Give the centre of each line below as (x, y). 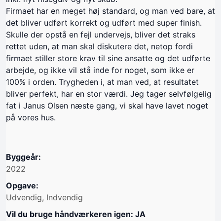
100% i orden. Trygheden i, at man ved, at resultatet (102, 82)
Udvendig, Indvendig (44, 197)
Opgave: (22, 185)
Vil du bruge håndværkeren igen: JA (76, 214)
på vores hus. (31, 117)
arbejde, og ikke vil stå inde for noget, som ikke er (100, 70)
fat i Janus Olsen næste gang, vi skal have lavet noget (107, 105)
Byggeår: (23, 157)
